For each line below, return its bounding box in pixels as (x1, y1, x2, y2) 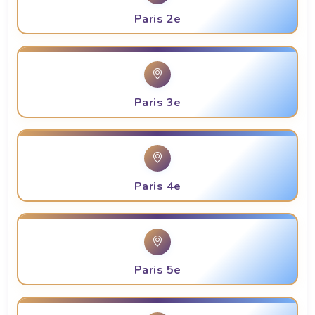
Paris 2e (134, 11, 181, 27)
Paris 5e (134, 262, 181, 278)
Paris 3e (134, 95, 181, 111)
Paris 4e (134, 179, 181, 195)
